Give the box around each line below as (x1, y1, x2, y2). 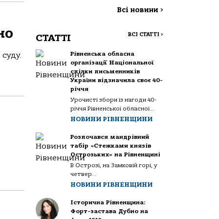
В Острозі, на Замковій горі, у (70, 162, 157, 169)
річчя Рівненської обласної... (70, 105, 154, 112)
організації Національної (70, 59, 154, 66)
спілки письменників (70, 68, 140, 75)
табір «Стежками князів (70, 142, 152, 149)
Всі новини (117, 6, 160, 14)
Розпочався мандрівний (70, 133, 150, 140)
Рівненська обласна (70, 50, 135, 57)
